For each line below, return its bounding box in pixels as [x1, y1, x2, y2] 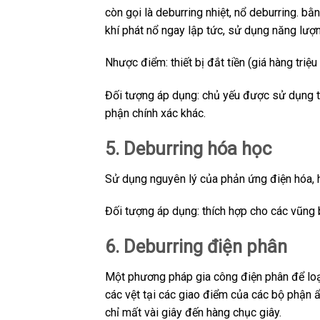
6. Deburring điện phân [105, 236, 287, 258]
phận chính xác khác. [105, 106, 206, 121]
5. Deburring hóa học [105, 137, 271, 159]
